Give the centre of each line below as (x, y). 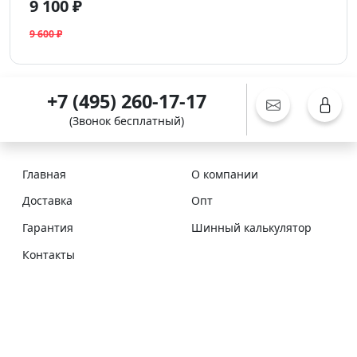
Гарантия (48, 227)
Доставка (47, 201)
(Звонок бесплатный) (126, 121)
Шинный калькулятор (251, 227)
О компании (225, 174)
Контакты (49, 254)
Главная (44, 174)
